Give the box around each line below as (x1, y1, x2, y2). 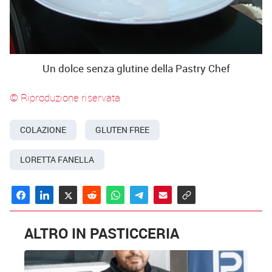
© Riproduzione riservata (10, 90, 120, 104)
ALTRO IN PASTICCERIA (24, 223, 179, 243)
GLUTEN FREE (95, 124, 149, 136)
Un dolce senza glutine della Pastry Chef (42, 61, 230, 75)
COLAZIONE (20, 124, 66, 136)
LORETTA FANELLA (20, 154, 94, 165)
